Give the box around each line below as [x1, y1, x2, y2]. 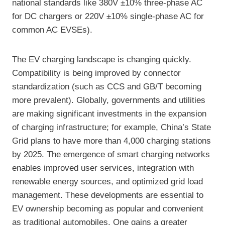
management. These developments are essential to [12, 190, 203, 200]
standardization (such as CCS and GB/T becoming [12, 82, 201, 92]
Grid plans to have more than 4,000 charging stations [12, 136, 211, 146]
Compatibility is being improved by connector [12, 68, 181, 78]
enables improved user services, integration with [12, 163, 194, 173]
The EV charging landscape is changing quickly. [12, 55, 191, 65]
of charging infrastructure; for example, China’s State [12, 123, 211, 133]
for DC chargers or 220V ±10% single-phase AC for [12, 12, 204, 22]
